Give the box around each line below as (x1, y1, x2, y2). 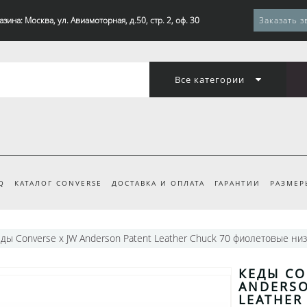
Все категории (174, 73, 245, 86)
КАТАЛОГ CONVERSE (14, 178, 102, 188)
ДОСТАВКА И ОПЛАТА (111, 178, 205, 188)
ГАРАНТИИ (214, 178, 260, 188)
